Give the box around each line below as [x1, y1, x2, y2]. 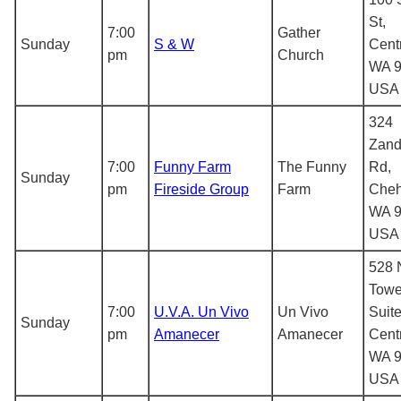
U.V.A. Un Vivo [154, 303, 249, 320]
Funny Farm [154, 158, 231, 175]
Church [277, 47, 324, 63]
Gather [277, 24, 320, 40]
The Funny [277, 158, 346, 175]
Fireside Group [154, 181, 249, 197]
